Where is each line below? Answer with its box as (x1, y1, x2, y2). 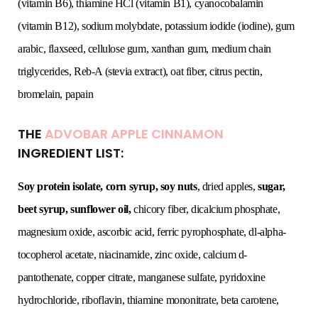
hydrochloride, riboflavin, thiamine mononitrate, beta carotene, (18, 294, 279, 307)
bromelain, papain (18, 88, 94, 101)
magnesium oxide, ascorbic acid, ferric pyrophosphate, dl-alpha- (18, 226, 286, 238)
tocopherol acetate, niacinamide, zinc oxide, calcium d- (18, 248, 248, 261)
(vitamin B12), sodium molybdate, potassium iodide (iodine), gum (18, 20, 295, 33)
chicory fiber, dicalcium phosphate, (131, 203, 280, 216)
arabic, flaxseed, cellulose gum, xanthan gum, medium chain (18, 43, 271, 55)
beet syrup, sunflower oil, (18, 203, 131, 216)
